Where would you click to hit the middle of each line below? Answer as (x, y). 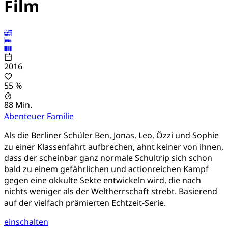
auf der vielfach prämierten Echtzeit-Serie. (85, 202)
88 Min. (18, 105)
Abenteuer (25, 116)
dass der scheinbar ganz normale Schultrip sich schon (108, 158)
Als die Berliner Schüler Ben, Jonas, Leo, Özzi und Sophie (111, 135)
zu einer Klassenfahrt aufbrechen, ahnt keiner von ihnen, (114, 146)
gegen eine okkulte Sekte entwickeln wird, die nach (103, 180)
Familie (60, 116)
